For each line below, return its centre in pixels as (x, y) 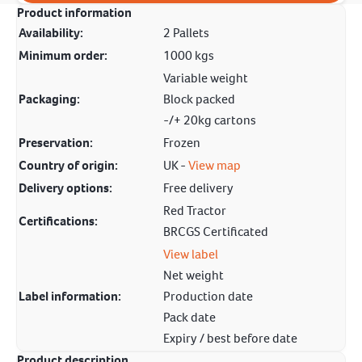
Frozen (182, 143)
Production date (208, 296)
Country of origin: (68, 165)
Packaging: (49, 99)
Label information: (70, 296)
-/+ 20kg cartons (210, 120)
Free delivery (198, 188)
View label (191, 254)
